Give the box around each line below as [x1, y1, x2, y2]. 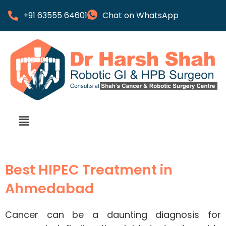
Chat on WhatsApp [102, 10, 179, 21]
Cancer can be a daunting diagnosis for [5, 208, 221, 221]
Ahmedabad [5, 179, 94, 198]
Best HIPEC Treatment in [5, 160, 173, 180]
